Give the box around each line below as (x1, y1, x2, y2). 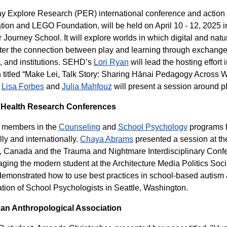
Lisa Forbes (1, 82, 44, 91)
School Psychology (118, 123, 187, 131)
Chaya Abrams (80, 135, 133, 143)
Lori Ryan (93, 58, 129, 66)
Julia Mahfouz (61, 82, 112, 91)
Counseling (58, 123, 100, 131)
